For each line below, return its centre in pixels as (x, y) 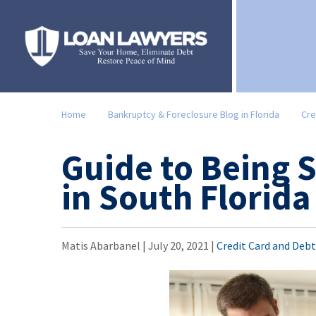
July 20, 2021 (178, 245)
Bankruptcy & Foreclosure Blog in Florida (194, 114)
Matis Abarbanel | (105, 245)
